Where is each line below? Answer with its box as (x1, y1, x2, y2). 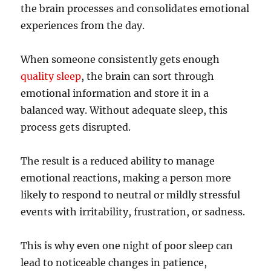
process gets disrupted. (21, 121, 131, 134)
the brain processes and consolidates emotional (21, 2, 250, 15)
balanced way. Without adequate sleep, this (21, 104, 228, 117)
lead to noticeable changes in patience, (21, 256, 207, 269)
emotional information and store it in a (21, 87, 209, 100)
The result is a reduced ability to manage (21, 155, 215, 168)
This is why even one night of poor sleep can (21, 240, 233, 252)
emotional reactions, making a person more (21, 172, 232, 184)
